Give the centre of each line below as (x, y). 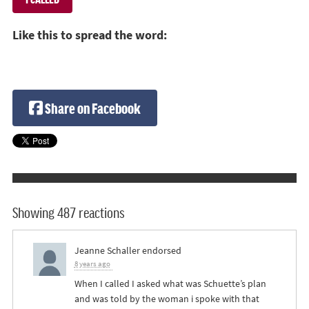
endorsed (160, 251)
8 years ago (92, 264)
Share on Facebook (91, 108)
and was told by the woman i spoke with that (167, 299)
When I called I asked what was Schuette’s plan (170, 284)
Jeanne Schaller (107, 251)
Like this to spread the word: (90, 35)
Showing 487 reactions (69, 212)
